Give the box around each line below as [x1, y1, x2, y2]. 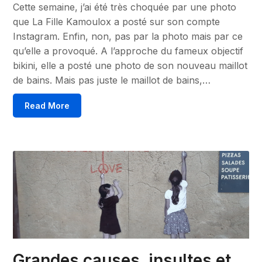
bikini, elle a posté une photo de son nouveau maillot [13, 59, 248, 71]
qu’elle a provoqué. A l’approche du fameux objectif [13, 44, 244, 57]
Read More [25, 100, 70, 111]
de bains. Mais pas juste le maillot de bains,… [13, 74, 211, 86]
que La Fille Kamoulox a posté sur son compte [13, 15, 220, 27]
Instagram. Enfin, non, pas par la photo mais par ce [13, 30, 243, 42]
